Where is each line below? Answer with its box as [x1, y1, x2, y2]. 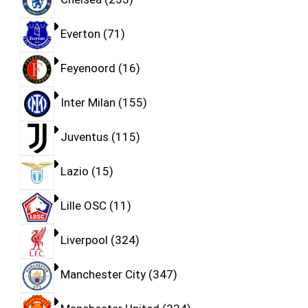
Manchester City [60, 267, 146, 282]
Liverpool [60, 233, 108, 247]
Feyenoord [60, 61, 115, 76]
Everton [60, 27, 100, 41]
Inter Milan [60, 96, 115, 110]
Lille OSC [60, 199, 107, 213]
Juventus [60, 130, 109, 144]
